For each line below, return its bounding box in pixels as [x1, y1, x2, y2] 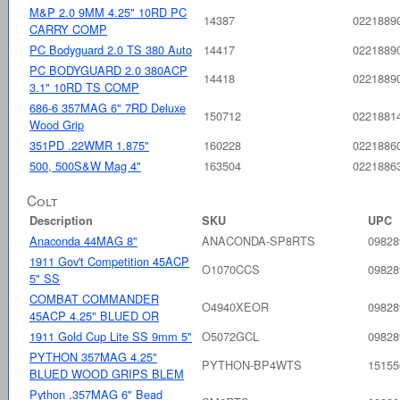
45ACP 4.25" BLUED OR [29, 306, 159, 324]
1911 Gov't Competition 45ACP [29, 252, 189, 270]
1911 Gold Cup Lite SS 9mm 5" [29, 327, 192, 345]
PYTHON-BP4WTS [202, 355, 302, 373]
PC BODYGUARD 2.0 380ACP [29, 61, 187, 79]
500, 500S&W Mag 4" [29, 156, 141, 174]
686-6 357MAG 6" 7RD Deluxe [29, 98, 186, 116]
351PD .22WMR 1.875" [29, 136, 149, 154]
